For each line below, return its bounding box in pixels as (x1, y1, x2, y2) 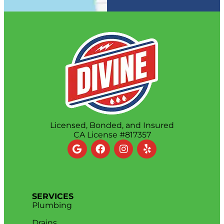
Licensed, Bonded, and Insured (50, 120, 174, 130)
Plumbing (32, 200, 72, 210)
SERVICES (32, 191, 73, 201)
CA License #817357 (73, 129, 151, 139)
